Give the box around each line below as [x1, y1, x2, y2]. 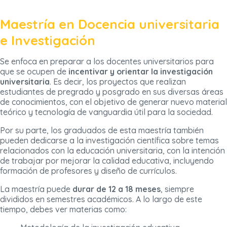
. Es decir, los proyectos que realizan [50, 77, 186, 87]
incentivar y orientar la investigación [66, 66, 213, 77]
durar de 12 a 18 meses [70, 184, 161, 195]
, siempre [161, 184, 194, 195]
